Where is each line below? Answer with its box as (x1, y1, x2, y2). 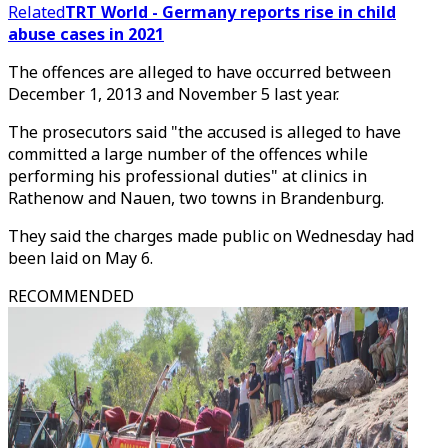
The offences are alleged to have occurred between (8, 61, 391, 83)
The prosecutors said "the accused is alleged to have (8, 121, 401, 143)
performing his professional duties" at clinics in (8, 165, 367, 187)
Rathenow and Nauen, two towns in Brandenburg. (8, 187, 384, 209)
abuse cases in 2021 (8, 23, 164, 45)
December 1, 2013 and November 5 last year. (8, 83, 339, 105)
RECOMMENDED (8, 285, 134, 307)
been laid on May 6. (8, 247, 153, 269)
